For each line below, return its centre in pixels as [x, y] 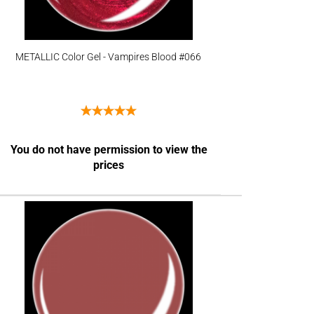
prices [109, 165]
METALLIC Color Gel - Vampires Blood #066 [109, 57]
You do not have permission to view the [109, 150]
